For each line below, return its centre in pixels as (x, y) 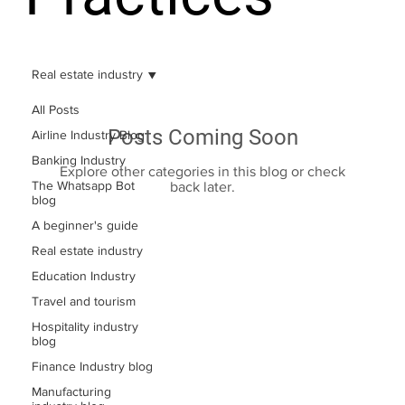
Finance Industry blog (92, 367)
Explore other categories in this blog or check (202, 172)
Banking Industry (79, 160)
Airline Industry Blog (88, 135)
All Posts (56, 110)
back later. (202, 187)
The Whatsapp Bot (83, 186)
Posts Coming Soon (202, 138)
